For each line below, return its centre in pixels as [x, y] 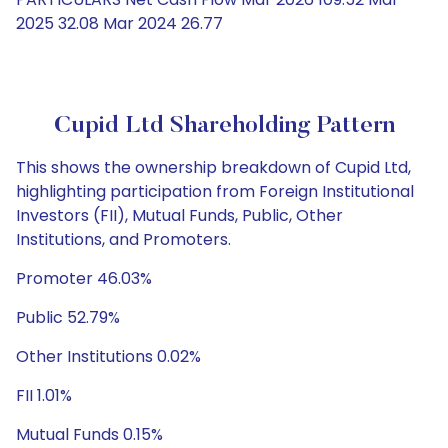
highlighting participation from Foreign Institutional [215, 191]
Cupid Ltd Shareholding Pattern [224, 126]
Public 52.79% [68, 317]
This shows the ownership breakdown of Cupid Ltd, [213, 167]
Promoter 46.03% [84, 278]
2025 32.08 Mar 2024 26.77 [119, 23]
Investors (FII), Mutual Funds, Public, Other [179, 215]
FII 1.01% [44, 395]
